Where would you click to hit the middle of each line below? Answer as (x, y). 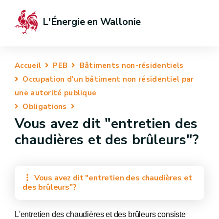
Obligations (45, 107)
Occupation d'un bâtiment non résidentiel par (108, 79)
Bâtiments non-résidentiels (131, 66)
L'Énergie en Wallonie (92, 22)
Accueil (28, 66)
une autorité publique (56, 93)
